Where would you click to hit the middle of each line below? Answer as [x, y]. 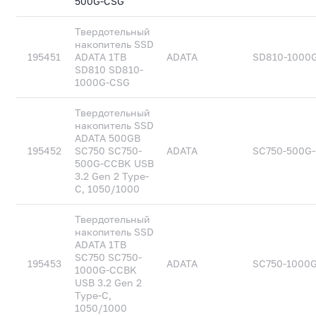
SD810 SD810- [109, 69]
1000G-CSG [103, 82]
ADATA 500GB [108, 138]
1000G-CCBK [106, 270]
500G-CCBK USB [115, 163]
